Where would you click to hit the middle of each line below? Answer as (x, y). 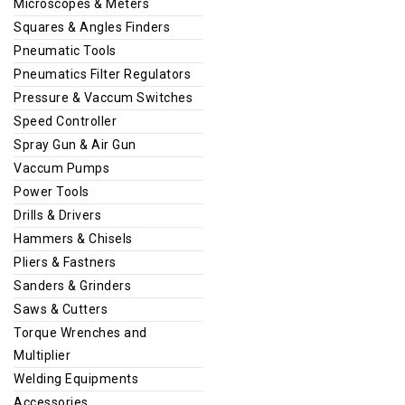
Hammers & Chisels (73, 238)
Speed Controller (65, 121)
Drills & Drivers (57, 215)
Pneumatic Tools (65, 50)
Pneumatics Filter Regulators (102, 74)
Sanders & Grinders (72, 285)
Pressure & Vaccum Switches (103, 97)
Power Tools (52, 191)
